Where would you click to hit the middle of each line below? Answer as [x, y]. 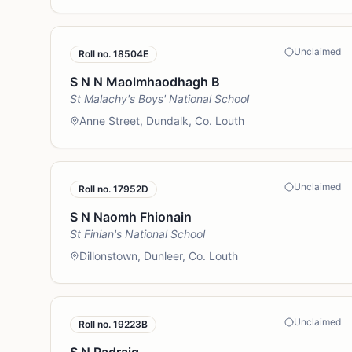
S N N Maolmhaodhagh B [145, 82]
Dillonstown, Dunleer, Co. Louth [159, 256]
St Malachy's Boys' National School [159, 99]
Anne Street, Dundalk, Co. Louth [162, 121]
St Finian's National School [137, 234]
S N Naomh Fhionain [131, 217]
